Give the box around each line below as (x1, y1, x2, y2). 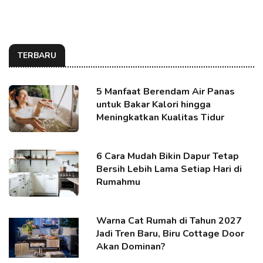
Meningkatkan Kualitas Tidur (96, 110, 225, 124)
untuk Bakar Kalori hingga (96, 97, 211, 111)
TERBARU (18, 49, 56, 61)
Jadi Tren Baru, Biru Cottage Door (96, 227, 245, 240)
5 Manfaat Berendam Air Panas (96, 85, 235, 98)
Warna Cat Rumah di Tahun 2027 (96, 214, 242, 227)
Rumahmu (96, 175, 141, 188)
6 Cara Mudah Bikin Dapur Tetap (96, 149, 240, 163)
